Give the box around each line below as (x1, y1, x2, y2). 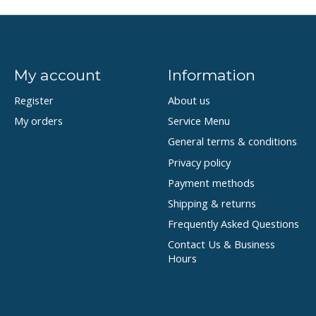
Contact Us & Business (167, 237, 275, 252)
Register (13, 93, 54, 108)
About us (167, 93, 210, 108)
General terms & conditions (167, 134, 297, 149)
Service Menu (167, 114, 230, 128)
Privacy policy (167, 154, 231, 169)
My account (13, 66, 101, 84)
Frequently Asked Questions (167, 217, 299, 231)
